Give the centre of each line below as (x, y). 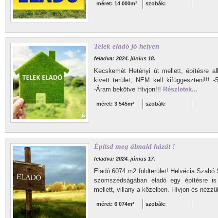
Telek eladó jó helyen (127, 46)
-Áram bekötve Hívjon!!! (128, 89)
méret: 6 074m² (115, 204)
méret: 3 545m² (115, 104)
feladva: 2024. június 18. (125, 58)
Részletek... (180, 89)
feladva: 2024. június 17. (125, 159)
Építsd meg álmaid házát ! (135, 146)
